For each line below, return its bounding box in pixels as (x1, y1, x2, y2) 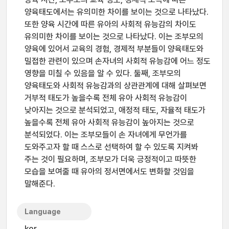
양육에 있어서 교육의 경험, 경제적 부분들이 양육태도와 (25, 44, 203, 54)
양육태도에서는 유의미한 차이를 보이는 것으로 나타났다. (25, 7, 209, 17)
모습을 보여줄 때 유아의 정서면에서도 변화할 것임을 (25, 167, 194, 176)
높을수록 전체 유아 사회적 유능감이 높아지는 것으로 (25, 118, 194, 127)
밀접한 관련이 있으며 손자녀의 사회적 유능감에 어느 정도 (25, 56, 211, 66)
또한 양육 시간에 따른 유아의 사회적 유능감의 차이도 (25, 19, 196, 29)
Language (25, 208, 61, 216)
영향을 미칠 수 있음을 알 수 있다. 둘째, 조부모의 (25, 68, 181, 78)
